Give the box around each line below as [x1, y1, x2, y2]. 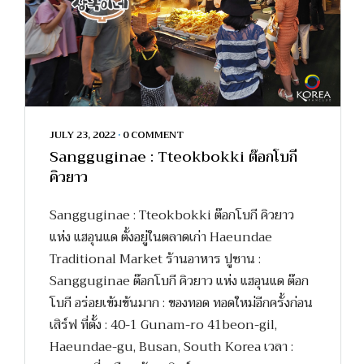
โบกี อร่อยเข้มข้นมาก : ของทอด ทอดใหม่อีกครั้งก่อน [50, 292, 313, 315]
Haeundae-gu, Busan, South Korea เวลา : [50, 336, 293, 359]
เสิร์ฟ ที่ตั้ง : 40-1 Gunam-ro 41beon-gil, [50, 314, 277, 337]
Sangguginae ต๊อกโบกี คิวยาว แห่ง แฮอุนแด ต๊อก [50, 270, 309, 293]
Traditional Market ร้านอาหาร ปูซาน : [50, 248, 261, 271]
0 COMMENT [123, 127, 184, 144]
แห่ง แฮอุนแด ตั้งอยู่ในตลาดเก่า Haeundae [50, 226, 272, 249]
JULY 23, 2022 [50, 127, 115, 144]
